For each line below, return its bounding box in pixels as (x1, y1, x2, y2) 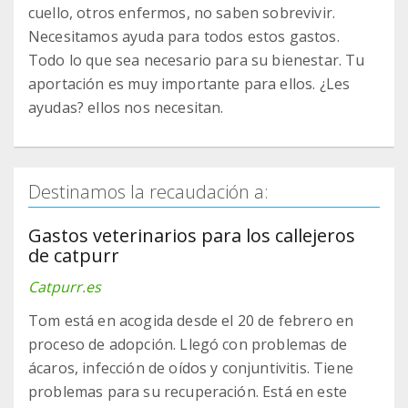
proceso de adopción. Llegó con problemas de (28, 333, 347, 354)
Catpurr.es (28, 276, 101, 297)
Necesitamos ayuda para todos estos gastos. (28, 25, 340, 46)
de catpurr (28, 242, 119, 268)
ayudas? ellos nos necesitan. (28, 97, 224, 117)
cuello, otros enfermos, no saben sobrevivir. (28, 2, 336, 23)
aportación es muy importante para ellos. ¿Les (28, 73, 351, 94)
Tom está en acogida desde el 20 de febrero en (28, 310, 354, 331)
